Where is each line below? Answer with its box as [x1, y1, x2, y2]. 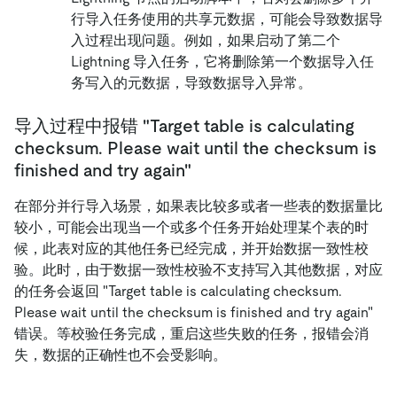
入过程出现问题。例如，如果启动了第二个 [71, 32, 340, 50]
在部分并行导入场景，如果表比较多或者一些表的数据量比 [14, 198, 383, 215]
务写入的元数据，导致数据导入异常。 [71, 74, 312, 92]
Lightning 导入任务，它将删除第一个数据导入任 [71, 53, 374, 71]
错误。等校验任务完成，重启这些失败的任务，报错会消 [14, 325, 369, 343]
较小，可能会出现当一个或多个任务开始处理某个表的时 [14, 219, 369, 237]
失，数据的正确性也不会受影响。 [14, 346, 227, 364]
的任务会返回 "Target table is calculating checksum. [14, 283, 342, 300]
